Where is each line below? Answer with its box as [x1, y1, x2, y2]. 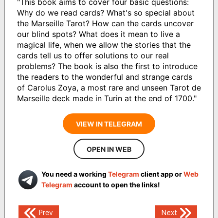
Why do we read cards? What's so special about [17, 8, 195, 18]
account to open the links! [72, 181, 160, 189]
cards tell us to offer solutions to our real [17, 51, 169, 61]
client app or [139, 170, 183, 179]
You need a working [41, 170, 108, 179]
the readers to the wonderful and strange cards [17, 72, 192, 82]
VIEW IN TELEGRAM [75, 120, 142, 128]
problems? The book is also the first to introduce [17, 61, 198, 72]
